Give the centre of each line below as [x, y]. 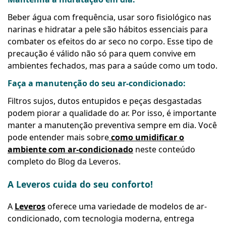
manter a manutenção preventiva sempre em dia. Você [112, 125]
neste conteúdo [164, 150]
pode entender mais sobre [58, 137]
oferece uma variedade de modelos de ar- [126, 207]
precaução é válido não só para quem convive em [102, 54]
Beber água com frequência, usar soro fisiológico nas [109, 17]
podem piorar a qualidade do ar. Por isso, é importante [112, 113]
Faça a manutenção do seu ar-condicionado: [97, 83]
